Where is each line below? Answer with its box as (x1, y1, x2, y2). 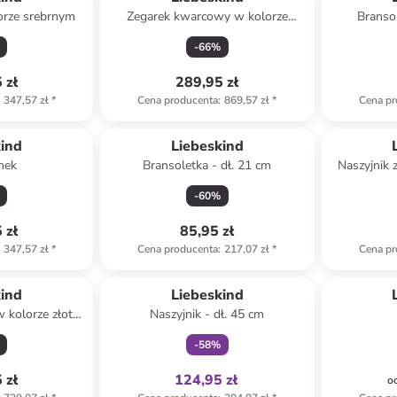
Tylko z (181, 263, 215, 277)
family (217, 263, 247, 277)
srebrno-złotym (164, 26, 250, 43)
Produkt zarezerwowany (135, 120, 280, 137)
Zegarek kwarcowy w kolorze (126, 8, 288, 25)
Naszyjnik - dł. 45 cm (150, 306, 265, 323)
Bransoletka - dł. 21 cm (143, 157, 272, 174)
